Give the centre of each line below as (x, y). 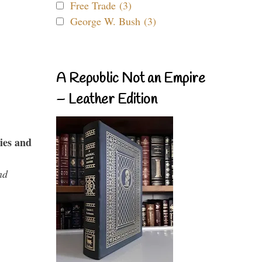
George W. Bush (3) (113, 21)
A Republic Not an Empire (131, 79)
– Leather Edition (107, 100)
